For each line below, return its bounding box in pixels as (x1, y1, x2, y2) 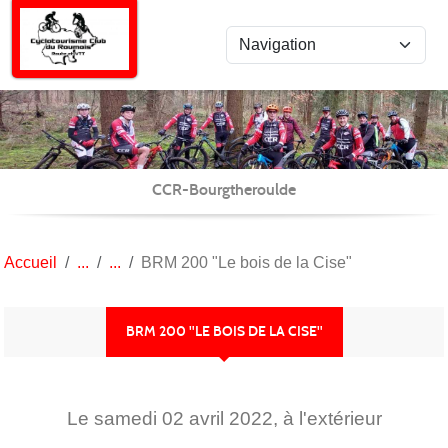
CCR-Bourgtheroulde (152, 179, 296, 199)
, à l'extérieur (272, 407, 382, 429)
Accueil (4, 253, 57, 271)
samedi (93, 407, 162, 429)
